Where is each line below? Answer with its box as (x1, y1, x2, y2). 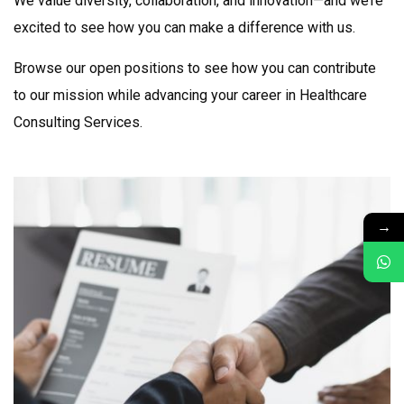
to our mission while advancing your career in (14, 87, 299, 104)
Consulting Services (14, 114, 140, 131)
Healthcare (299, 87, 367, 104)
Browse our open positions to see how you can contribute (14, 60, 376, 77)
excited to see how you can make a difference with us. (14, 19, 355, 36)
